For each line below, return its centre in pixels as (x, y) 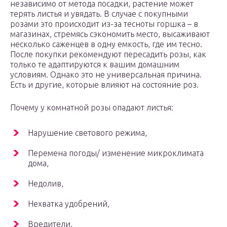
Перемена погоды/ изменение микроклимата (116, 153)
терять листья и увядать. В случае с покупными (99, 14)
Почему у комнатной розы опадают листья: (92, 108)
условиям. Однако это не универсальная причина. (106, 75)
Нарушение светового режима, (87, 133)
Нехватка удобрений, (69, 204)
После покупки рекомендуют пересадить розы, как (108, 54)
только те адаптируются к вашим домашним (95, 65)
